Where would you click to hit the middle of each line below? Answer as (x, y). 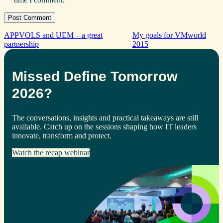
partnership (21, 44)
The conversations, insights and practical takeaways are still (105, 118)
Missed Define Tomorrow (95, 76)
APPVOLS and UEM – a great (53, 35)
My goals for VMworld (169, 35)
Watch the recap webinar (51, 153)
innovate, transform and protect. (62, 136)
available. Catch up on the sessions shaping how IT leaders (104, 127)
